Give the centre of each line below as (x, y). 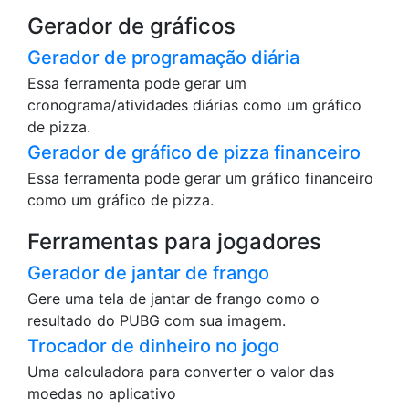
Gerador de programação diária (163, 58)
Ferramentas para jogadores (174, 242)
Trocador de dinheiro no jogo (153, 346)
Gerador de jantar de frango (148, 273)
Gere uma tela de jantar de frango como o (173, 299)
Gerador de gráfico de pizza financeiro (194, 153)
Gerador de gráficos (131, 26)
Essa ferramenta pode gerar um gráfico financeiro (200, 178)
